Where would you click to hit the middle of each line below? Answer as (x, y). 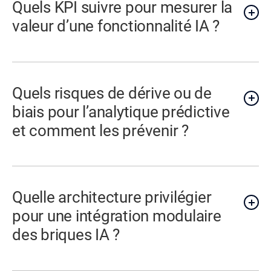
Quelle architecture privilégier (112, 198)
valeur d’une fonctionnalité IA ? (116, 26)
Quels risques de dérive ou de (112, 93)
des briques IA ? (66, 235)
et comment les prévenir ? (100, 130)
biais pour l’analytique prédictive (121, 112)
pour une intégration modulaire (117, 216)
